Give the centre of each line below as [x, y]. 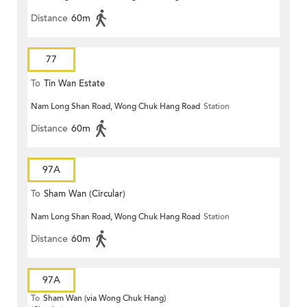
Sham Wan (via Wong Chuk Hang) [105, 298]
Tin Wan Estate [74, 84]
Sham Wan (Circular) [85, 194]
